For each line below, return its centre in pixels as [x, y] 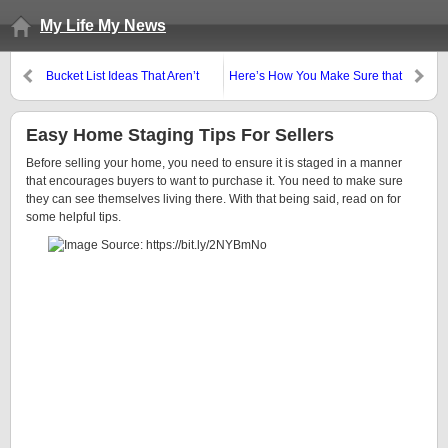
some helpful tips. [73, 217]
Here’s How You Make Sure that [315, 76]
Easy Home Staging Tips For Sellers [180, 135]
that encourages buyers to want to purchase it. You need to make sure [214, 181]
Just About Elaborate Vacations [130, 94]
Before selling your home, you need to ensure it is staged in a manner [214, 163]
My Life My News [103, 25]
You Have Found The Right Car [317, 94]
